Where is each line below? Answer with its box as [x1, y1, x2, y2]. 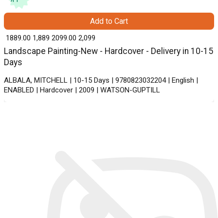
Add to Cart [90, 17, 128, 26]
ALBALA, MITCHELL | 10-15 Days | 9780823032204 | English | [4, 76, 198, 85]
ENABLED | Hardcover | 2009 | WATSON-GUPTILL [4, 86, 160, 95]
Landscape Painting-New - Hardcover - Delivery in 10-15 [4, 46, 213, 56]
